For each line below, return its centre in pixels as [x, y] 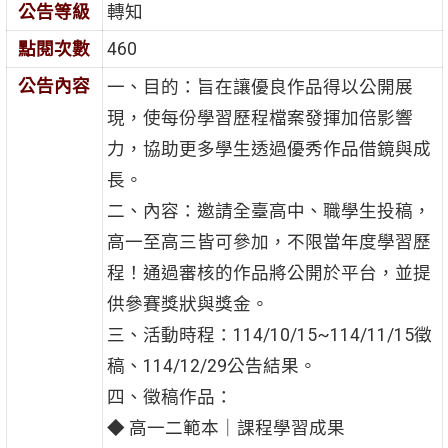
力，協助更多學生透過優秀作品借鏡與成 [268, 149]
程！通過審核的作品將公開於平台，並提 [268, 273]
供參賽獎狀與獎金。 [187, 304]
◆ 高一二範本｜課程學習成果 [225, 428]
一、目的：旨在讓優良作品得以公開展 [259, 87]
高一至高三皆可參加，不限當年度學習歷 [268, 242]
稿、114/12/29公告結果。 [211, 366]
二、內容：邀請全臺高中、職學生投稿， [268, 211]
